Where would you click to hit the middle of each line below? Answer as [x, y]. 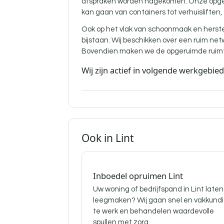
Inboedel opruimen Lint [138, 176]
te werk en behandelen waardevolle [153, 211]
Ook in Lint [108, 138]
